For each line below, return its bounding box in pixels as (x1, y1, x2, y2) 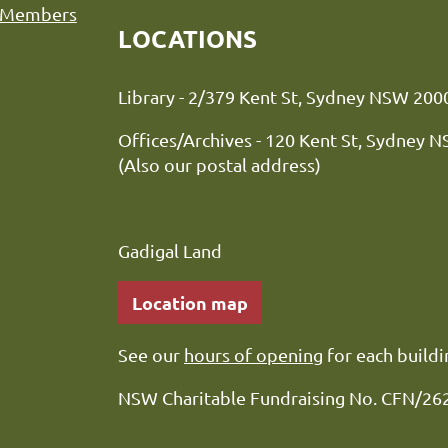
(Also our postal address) (118, 154, 321, 176)
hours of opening (184, 344, 323, 366)
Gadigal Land (118, 240, 222, 262)
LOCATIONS (118, 23, 257, 55)
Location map (132, 291, 248, 315)
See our (118, 344, 184, 366)
